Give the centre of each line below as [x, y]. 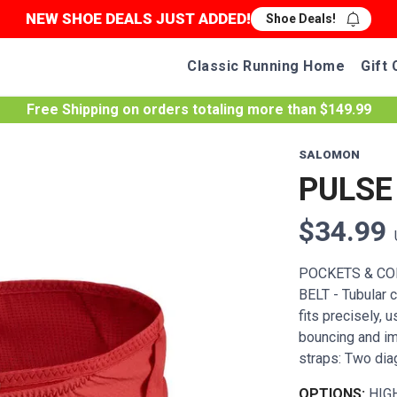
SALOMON [329, 155]
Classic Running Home [266, 66]
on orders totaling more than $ [223, 109]
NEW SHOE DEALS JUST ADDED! [138, 19]
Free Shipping [72, 109]
